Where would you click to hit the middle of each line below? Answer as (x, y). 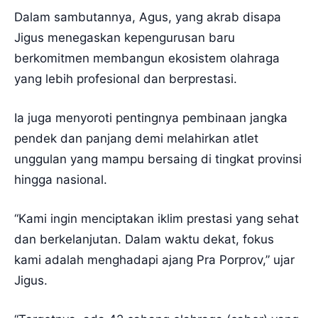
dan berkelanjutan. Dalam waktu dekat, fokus (144, 239)
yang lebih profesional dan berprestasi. (126, 78)
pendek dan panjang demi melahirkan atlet (136, 138)
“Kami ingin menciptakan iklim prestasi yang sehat (157, 218)
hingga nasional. (61, 179)
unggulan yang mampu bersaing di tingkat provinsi (158, 159)
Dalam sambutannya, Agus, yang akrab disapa (148, 17)
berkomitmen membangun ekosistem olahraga (147, 58)
